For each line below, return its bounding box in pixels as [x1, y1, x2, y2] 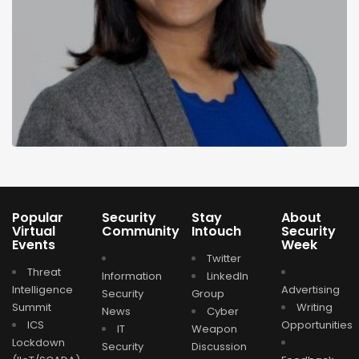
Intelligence [12, 281, 73, 297]
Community [102, 221, 179, 240]
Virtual [12, 221, 55, 240]
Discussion [192, 338, 247, 354]
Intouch [192, 221, 241, 240]
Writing [296, 299, 333, 315]
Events [12, 235, 55, 254]
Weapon [192, 321, 237, 337]
